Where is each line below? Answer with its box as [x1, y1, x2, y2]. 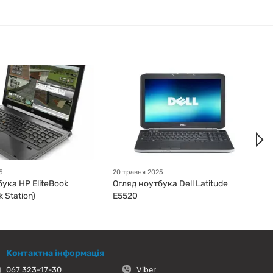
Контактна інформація [6, 248, 104, 259]
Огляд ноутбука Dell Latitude [113, 179, 229, 190]
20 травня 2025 [113, 168, 164, 177]
